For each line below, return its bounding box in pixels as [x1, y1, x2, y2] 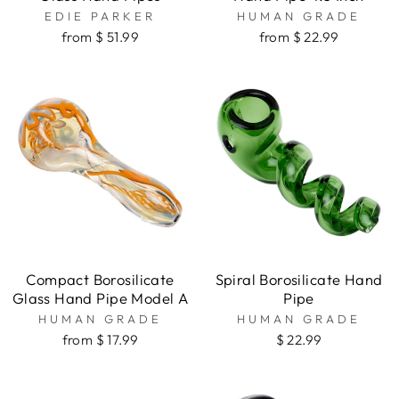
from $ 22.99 [258, 28, 339, 46]
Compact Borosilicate [26, 270, 175, 289]
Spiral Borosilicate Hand [215, 270, 383, 289]
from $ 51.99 [61, 28, 139, 46]
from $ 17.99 [61, 331, 139, 349]
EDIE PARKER [45, 9, 156, 24]
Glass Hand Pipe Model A [12, 289, 189, 308]
